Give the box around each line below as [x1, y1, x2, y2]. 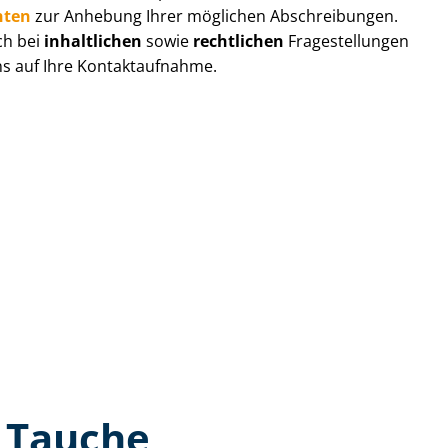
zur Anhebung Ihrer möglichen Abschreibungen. [31, 4, 399, 27]
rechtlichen [193, 29, 285, 52]
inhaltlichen [44, 29, 143, 52]
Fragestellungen [284, 29, 410, 52]
